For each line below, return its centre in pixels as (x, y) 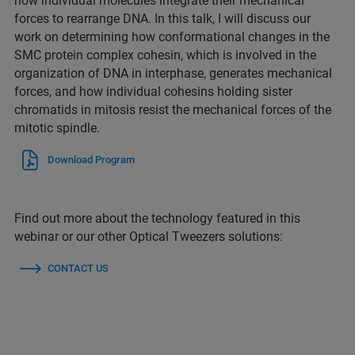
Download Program (91, 160)
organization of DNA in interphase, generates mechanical (173, 73)
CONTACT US (78, 268)
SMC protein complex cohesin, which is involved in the (165, 55)
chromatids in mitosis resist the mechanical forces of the (173, 110)
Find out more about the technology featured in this (157, 218)
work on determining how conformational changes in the (172, 37)
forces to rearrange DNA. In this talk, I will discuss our (162, 19)
